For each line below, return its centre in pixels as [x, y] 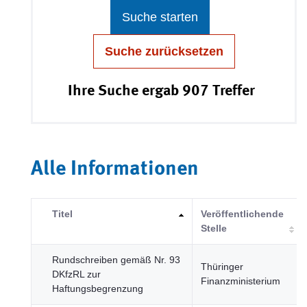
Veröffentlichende [242, 214]
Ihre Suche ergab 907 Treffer [161, 91]
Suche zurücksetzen [164, 51]
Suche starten [160, 17]
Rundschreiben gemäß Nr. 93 [116, 260]
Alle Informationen [115, 169]
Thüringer [222, 267]
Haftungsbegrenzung [98, 288]
